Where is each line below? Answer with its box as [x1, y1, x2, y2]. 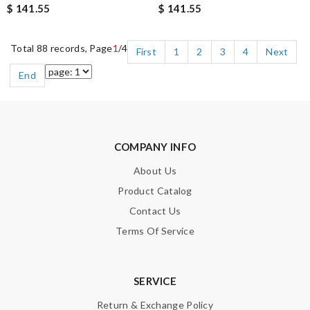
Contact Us [129, 205, 181, 217]
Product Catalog [118, 185, 192, 197]
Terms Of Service [116, 225, 194, 237]
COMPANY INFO [113, 140, 197, 154]
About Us [133, 165, 177, 177]
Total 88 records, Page [10, 42, 113, 55]
